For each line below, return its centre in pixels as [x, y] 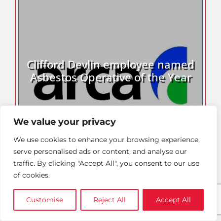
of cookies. [32, 175]
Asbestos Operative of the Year [110, 77]
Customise [45, 200]
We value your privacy [65, 122]
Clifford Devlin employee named [110, 64]
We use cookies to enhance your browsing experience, [107, 140]
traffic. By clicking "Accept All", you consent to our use [106, 163]
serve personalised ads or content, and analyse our [100, 151]
